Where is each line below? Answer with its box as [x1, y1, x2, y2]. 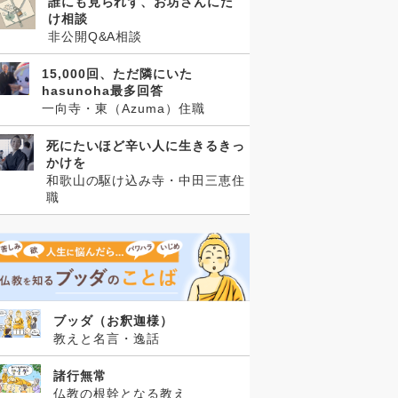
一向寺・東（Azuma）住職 [42, 100, 205, 115]
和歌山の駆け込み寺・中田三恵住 [45, 172, 245, 187]
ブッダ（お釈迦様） [53, 314, 173, 329]
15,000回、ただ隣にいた [42, 66, 193, 81]
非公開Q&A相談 [47, 28, 143, 44]
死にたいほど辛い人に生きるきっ [45, 138, 245, 153]
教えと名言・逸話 [53, 331, 160, 346]
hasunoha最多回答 [42, 83, 163, 98]
